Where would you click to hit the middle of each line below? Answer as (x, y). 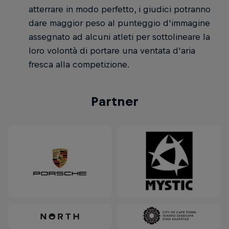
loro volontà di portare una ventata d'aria (112, 51)
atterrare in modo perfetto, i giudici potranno (119, 9)
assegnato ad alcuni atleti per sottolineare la (119, 37)
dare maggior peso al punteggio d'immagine (119, 23)
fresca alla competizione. (79, 65)
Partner (114, 101)
